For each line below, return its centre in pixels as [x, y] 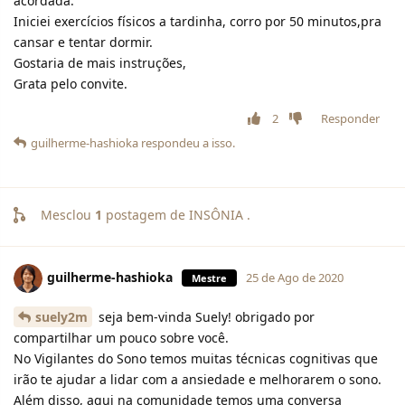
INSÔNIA [218, 214]
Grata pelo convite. [71, 83]
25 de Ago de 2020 [295, 277]
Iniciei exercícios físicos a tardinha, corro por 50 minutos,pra [198, 21]
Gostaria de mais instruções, [100, 62]
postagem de [146, 214]
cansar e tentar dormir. [83, 42]
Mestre [209, 278]
